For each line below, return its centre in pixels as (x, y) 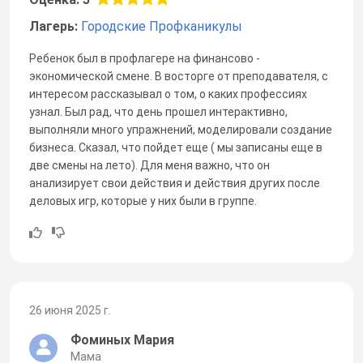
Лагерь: (55, 26)
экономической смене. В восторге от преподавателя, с (179, 76)
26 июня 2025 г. (70, 310)
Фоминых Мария (122, 340)
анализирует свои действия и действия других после (175, 183)
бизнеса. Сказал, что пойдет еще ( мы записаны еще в (176, 147)
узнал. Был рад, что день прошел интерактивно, (158, 111)
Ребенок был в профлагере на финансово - (145, 58)
